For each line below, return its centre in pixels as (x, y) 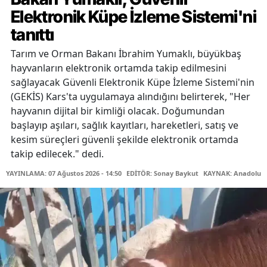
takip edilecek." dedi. (57, 154)
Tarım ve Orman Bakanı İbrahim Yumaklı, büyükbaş (126, 54)
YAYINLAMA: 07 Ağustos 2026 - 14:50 (64, 173)
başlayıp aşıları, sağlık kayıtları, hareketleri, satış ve (125, 125)
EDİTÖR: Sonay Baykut (162, 173)
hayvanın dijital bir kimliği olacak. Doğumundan (118, 111)
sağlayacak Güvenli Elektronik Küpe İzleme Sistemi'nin (133, 83)
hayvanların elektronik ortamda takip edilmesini (119, 68)
